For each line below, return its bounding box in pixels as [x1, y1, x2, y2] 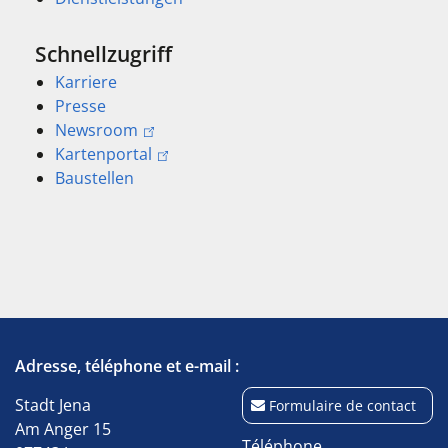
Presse [55, 95, 106, 117]
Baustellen [55, 167, 134, 189]
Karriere [55, 71, 117, 93]
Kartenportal [55, 143, 152, 165]
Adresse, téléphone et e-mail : [15, 355, 239, 377]
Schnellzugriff [35, 39, 172, 68]
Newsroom [55, 119, 138, 141]
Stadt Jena [15, 394, 91, 416]
